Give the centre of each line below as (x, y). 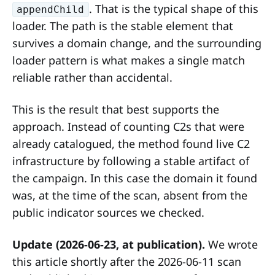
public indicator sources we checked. (108, 212)
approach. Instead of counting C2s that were (128, 126)
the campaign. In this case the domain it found (135, 178)
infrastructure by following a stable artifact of (131, 161)
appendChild (51, 10)
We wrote (231, 244)
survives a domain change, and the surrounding (137, 43)
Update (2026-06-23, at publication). (109, 244)
